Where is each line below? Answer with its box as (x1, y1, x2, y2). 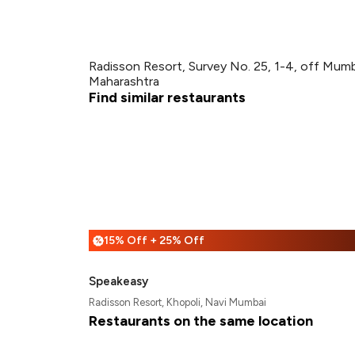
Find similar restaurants (89, 89, 246, 106)
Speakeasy (89, 274, 148, 288)
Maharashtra (89, 74, 159, 89)
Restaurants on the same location (89, 312, 313, 330)
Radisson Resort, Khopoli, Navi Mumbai (89, 296, 266, 308)
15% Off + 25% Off (104, 234, 204, 247)
